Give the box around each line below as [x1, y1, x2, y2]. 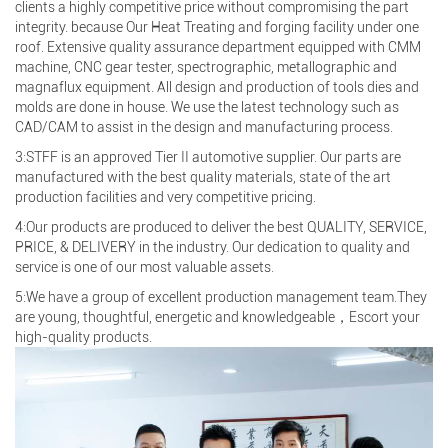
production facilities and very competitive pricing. [15, 188, 316, 205]
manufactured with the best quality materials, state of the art [15, 168, 391, 185]
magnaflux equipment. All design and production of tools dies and [15, 78, 419, 95]
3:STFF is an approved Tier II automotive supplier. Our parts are [15, 148, 401, 165]
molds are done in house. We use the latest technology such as [15, 98, 399, 115]
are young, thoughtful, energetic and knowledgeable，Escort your [15, 308, 420, 325]
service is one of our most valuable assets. [15, 258, 274, 275]
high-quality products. [15, 328, 152, 345]
